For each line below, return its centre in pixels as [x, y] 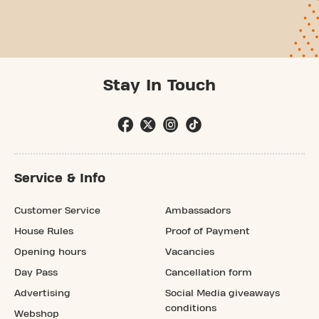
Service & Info [60, 178]
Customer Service [57, 210]
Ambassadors [198, 210]
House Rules [44, 231]
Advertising [42, 293]
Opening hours [50, 252]
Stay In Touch [159, 85]
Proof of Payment [208, 231]
